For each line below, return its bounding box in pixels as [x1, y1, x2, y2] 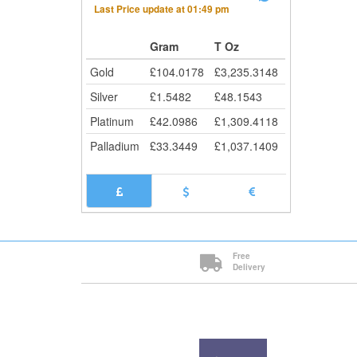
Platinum [90, 113, 134, 129]
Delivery [233, 261, 266, 273]
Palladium [90, 138, 139, 154]
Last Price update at [94, 2, 187, 16]
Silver [90, 88, 118, 104]
